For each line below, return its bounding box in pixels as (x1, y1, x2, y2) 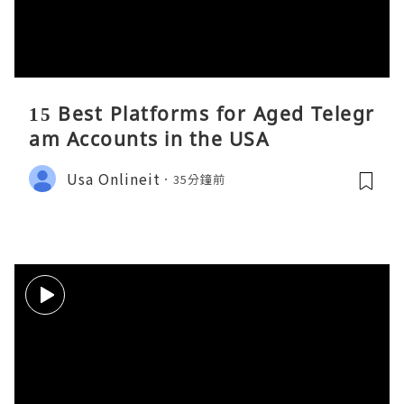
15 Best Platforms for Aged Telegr (29, 101, 375, 127)
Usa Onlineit (67, 167, 161, 189)
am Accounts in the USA (29, 126, 269, 152)
